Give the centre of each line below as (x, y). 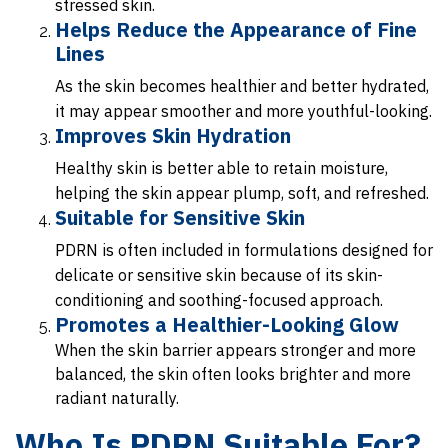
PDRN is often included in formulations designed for (244, 250)
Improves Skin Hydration (173, 136)
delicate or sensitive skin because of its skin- (219, 275)
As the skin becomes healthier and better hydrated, (242, 86)
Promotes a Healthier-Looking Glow (227, 325)
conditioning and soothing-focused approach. (219, 300)
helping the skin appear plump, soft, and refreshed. (242, 193)
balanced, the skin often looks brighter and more (233, 374)
